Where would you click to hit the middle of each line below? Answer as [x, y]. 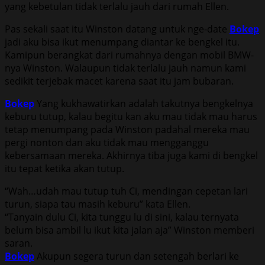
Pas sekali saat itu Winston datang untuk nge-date [117, 29]
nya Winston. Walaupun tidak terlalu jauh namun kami [125, 68]
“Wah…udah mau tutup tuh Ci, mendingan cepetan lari [126, 191]
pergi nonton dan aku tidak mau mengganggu [107, 143]
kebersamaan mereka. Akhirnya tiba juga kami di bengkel [131, 156]
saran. [19, 243]
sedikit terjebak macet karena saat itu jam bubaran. [119, 81]
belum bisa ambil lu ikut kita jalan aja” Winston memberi [130, 230]
